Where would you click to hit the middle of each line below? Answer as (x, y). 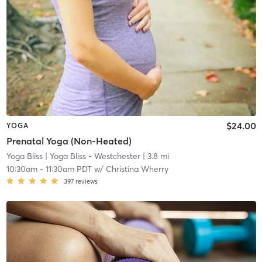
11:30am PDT (68, 169)
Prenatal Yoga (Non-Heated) (69, 141)
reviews (86, 181)
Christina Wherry (137, 169)
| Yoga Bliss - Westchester (91, 156)
